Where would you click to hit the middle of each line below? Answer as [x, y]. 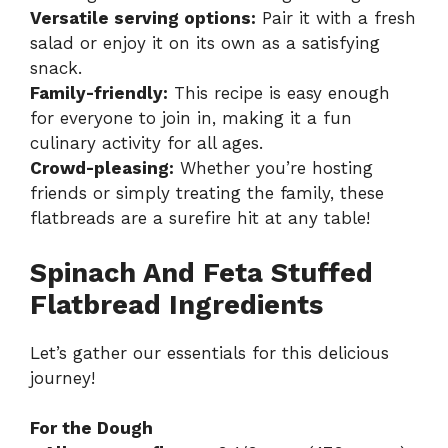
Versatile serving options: [143, 18]
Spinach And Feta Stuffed [201, 272]
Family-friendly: [99, 93]
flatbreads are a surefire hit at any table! [200, 218]
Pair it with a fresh [336, 18]
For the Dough [91, 428]
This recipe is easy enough [279, 93]
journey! [62, 377]
